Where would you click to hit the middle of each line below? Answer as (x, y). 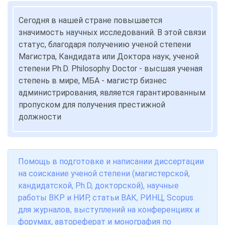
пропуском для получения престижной (92, 105)
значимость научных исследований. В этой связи (112, 32)
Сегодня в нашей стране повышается (90, 20)
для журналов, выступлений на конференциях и (109, 210)
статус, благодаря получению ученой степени (105, 44)
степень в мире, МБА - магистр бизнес (93, 81)
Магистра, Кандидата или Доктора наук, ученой (109, 57)
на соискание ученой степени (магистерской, (104, 174)
